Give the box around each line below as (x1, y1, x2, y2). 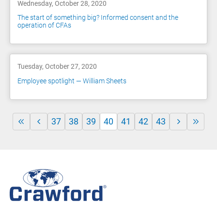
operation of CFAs (17, 21, 71, 30)
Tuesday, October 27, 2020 (17, 62, 97, 71)
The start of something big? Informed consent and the (17, 14, 178, 22)
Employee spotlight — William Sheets (17, 77, 126, 85)
